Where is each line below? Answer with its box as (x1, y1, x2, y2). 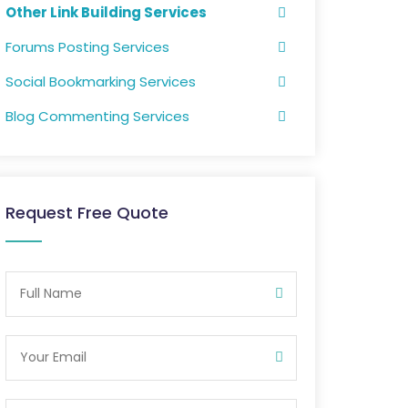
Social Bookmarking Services (5, 72, 196, 91)
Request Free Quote (5, 200, 168, 224)
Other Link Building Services (5, 3, 207, 22)
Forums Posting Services (5, 37, 169, 56)
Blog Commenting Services (5, 107, 189, 126)
